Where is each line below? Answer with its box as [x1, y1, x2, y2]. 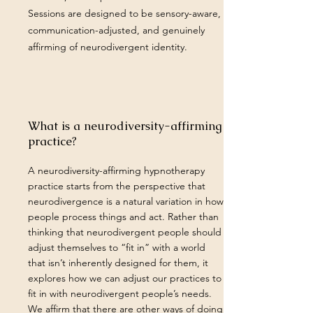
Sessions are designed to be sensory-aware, [28, 7, 221, 20]
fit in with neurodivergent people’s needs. [28, 287, 212, 300]
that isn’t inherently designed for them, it [28, 256, 208, 269]
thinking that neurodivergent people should [28, 226, 221, 238]
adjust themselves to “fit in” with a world [28, 241, 205, 254]
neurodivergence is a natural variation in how [28, 195, 224, 208]
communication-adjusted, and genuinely [28, 24, 205, 36]
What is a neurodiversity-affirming [28, 118, 222, 133]
